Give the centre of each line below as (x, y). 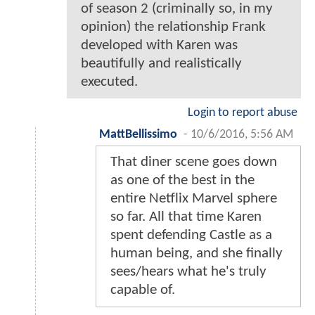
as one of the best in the (182, 180)
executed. (109, 82)
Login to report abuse (243, 112)
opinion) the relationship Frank (173, 27)
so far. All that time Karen (186, 217)
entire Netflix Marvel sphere (194, 198)
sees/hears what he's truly (188, 271)
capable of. (143, 290)
